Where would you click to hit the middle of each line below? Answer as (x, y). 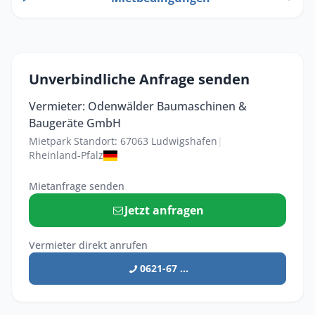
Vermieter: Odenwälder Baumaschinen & (138, 107)
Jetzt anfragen (165, 211)
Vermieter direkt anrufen (88, 245)
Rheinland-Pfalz (66, 155)
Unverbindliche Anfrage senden (139, 79)
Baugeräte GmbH (75, 123)
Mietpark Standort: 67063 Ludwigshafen (123, 141)
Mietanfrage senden (77, 186)
